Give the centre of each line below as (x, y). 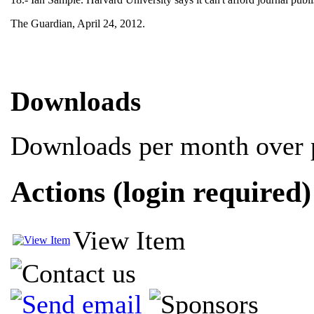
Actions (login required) (161, 192)
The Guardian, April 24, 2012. (79, 24)
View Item (129, 240)
